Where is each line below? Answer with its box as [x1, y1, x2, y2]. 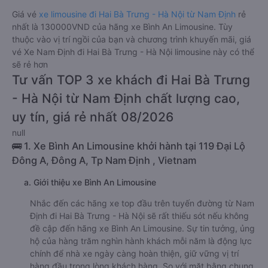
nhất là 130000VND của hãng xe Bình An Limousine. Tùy [12, 22, 233, 32]
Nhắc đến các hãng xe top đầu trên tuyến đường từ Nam [30, 198, 254, 208]
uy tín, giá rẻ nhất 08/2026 [12, 109, 173, 124]
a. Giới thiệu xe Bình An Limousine [24, 177, 156, 187]
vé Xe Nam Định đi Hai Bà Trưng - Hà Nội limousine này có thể [12, 47, 254, 57]
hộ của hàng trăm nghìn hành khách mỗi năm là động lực [30, 236, 252, 246]
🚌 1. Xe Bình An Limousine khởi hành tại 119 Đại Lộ [12, 140, 245, 152]
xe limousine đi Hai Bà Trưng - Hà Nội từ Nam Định [39, 9, 236, 19]
